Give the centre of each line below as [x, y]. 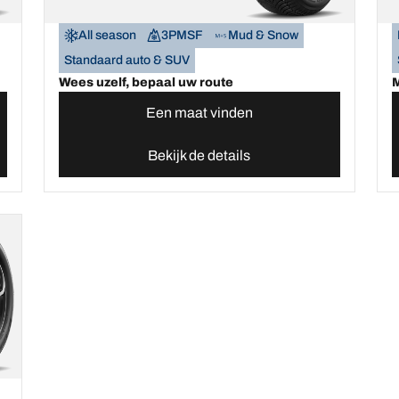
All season [108, 36]
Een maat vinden [199, 113]
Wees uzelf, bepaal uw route [147, 83]
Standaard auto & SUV [127, 61]
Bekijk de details [199, 156]
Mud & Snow [264, 36]
